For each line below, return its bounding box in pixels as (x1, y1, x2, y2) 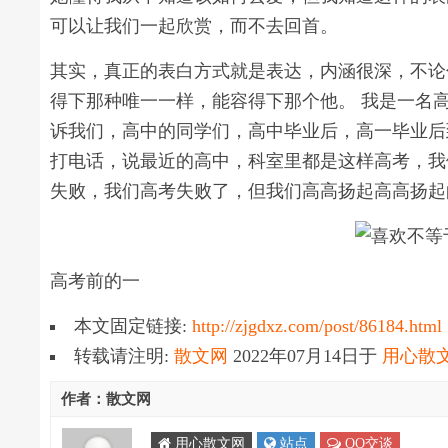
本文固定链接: (74, 316, 193, 336)
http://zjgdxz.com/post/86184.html (192, 316, 443, 336)
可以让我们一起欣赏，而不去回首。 (50, 16, 339, 36)
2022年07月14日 (233, 346, 360, 366)
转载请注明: (74, 346, 175, 366)
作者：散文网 (61, 391, 152, 407)
